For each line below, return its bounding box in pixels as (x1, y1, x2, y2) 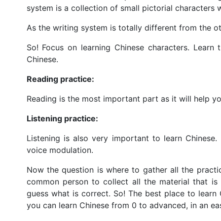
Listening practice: (26, 113, 98, 123)
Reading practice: (26, 74, 94, 84)
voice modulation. (26, 145, 96, 155)
